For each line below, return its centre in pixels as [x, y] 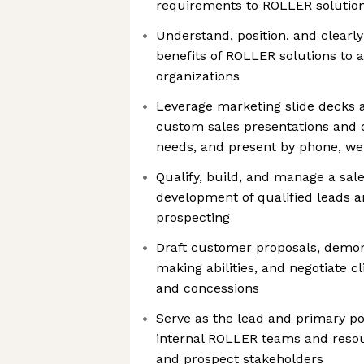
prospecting [193, 217]
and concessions [208, 288]
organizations [198, 76]
